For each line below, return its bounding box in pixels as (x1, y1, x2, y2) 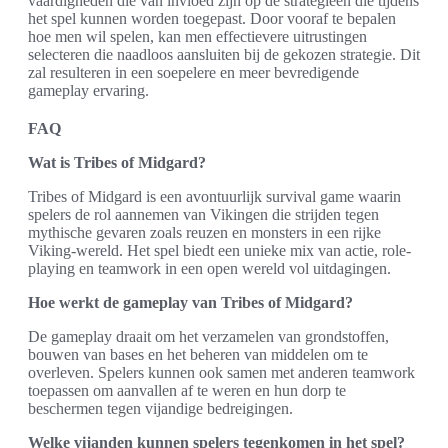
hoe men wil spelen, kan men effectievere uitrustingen (28, 27, 367, 45)
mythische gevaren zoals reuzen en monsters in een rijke (28, 223, 381, 241)
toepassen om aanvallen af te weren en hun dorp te (28, 381, 346, 399)
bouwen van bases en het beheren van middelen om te (28, 345, 368, 363)
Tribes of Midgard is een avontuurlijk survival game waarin (28, 187, 401, 205)
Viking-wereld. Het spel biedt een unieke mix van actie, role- (28, 241, 411, 259)
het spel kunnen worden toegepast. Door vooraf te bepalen (28, 9, 396, 27)
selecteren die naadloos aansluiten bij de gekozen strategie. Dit (28, 45, 420, 63)
